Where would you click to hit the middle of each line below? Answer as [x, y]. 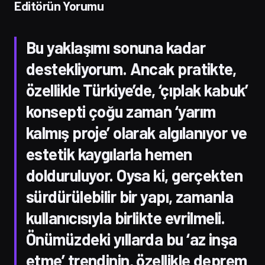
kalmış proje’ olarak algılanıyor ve [137, 132]
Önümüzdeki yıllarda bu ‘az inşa [132, 239]
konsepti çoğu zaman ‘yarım [121, 111]
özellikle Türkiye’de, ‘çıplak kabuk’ [137, 90]
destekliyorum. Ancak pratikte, [131, 68]
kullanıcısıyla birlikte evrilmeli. [125, 217]
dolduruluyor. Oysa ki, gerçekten [135, 175]
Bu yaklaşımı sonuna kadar [116, 47]
